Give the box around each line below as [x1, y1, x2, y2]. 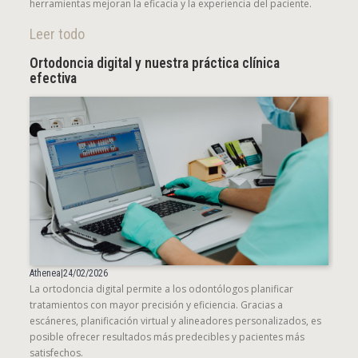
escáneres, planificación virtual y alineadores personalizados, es [30, 313, 321, 328]
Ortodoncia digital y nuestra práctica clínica [30, 55, 280, 72]
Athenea [30, 267, 61, 279]
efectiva [30, 70, 77, 87]
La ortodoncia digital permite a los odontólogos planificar [30, 281, 293, 296]
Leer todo [30, 26, 85, 43]
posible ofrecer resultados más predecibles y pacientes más [30, 329, 304, 344]
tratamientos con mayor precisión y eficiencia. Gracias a [30, 297, 283, 312]
